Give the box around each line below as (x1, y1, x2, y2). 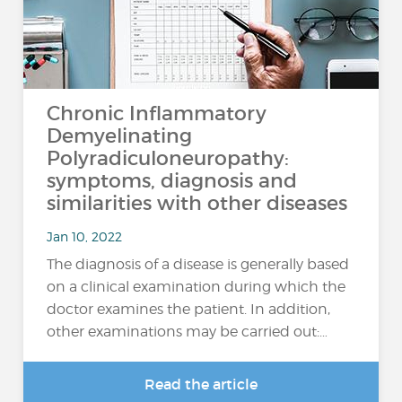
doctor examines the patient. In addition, (47, 301, 331, 318)
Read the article (144, 375, 258, 393)
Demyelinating (47, 124, 193, 148)
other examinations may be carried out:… (47, 323, 328, 340)
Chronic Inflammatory (47, 101, 267, 126)
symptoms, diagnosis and (47, 169, 298, 193)
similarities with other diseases (47, 191, 348, 215)
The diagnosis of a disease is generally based (47, 256, 350, 273)
